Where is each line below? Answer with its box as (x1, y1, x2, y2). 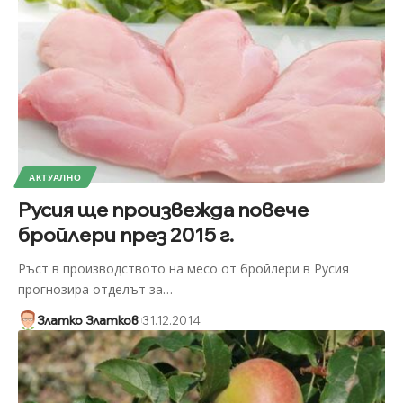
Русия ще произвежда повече (17, 196, 309, 222)
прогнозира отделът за (17, 280, 163, 298)
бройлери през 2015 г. (17, 221, 234, 247)
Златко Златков (36, 312, 139, 327)
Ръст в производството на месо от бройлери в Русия (17, 259, 349, 277)
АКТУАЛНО (28, 171, 82, 183)
